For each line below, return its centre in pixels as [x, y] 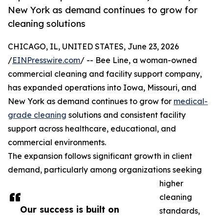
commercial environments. [57, 142]
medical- [191, 101]
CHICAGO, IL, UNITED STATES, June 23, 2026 [93, 47]
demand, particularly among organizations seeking [105, 170]
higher [171, 184]
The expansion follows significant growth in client [100, 156]
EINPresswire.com [46, 60]
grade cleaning [37, 115]
